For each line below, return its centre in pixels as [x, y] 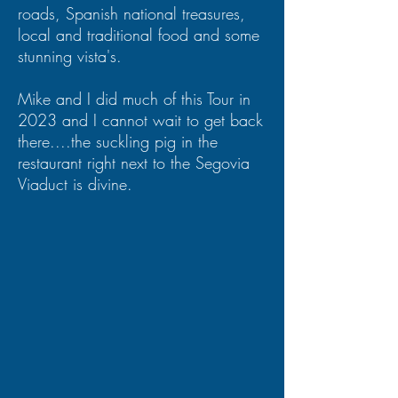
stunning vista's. [70, 56]
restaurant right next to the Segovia [134, 163]
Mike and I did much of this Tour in [134, 99]
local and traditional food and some [139, 35]
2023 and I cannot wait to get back [140, 120]
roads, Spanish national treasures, [131, 13]
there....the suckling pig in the [118, 141]
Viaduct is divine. [75, 184]
